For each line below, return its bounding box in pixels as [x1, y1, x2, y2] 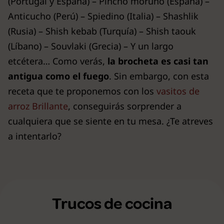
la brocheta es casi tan [107, 55, 208, 67]
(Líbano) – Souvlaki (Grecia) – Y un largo [8, 40, 173, 52]
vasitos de [156, 85, 199, 97]
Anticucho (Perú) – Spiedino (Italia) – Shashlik [8, 10, 198, 22]
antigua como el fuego [8, 70, 109, 82]
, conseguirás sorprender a [68, 100, 181, 112]
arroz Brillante [8, 100, 68, 112]
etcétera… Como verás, [8, 55, 107, 67]
